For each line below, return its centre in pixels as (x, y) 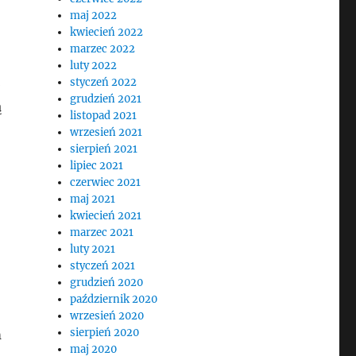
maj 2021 (93, 199)
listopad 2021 (104, 116)
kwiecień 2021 (106, 216)
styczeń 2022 (104, 82)
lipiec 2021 (97, 166)
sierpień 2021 (104, 149)
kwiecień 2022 (107, 32)
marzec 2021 (102, 232)
